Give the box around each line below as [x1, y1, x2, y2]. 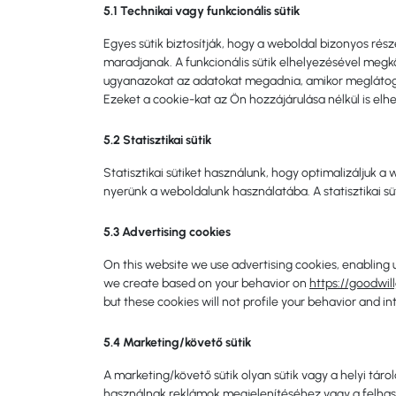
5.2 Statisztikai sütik [103, 133, 211, 148]
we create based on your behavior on [103, 276, 309, 291]
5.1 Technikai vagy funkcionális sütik [103, 4, 300, 19]
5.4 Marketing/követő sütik [103, 335, 251, 350]
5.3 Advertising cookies [103, 225, 231, 240]
